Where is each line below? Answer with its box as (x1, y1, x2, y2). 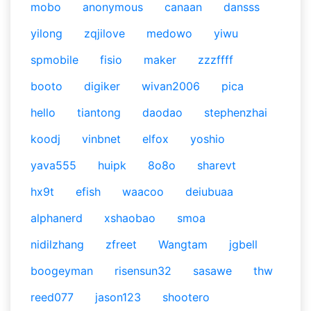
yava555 (31, 158, 76, 172)
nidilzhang (31, 237, 84, 251)
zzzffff (198, 53, 233, 67)
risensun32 (115, 264, 171, 278)
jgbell (229, 237, 258, 251)
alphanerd (31, 211, 83, 225)
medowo (146, 26, 192, 40)
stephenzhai (204, 106, 267, 119)
